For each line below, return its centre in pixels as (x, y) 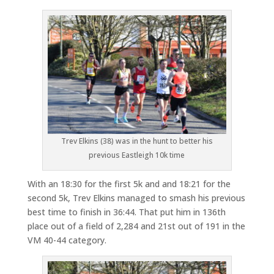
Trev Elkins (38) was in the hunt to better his (137, 141)
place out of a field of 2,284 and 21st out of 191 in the (136, 226)
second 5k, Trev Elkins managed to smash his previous (136, 198)
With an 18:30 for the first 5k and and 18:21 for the (129, 184)
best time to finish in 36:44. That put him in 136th (126, 212)
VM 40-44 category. (67, 240)
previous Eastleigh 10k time (137, 155)
